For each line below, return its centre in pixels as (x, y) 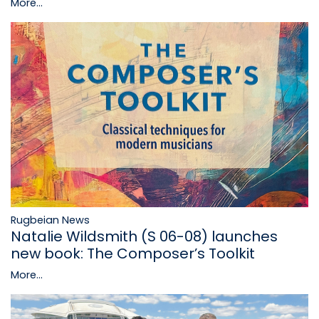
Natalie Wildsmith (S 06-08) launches (144, 237)
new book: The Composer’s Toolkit (133, 254)
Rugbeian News (50, 220)
